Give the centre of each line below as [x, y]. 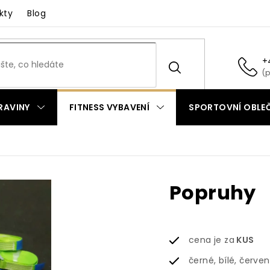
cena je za [212, 240]
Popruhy [213, 193]
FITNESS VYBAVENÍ [109, 107]
